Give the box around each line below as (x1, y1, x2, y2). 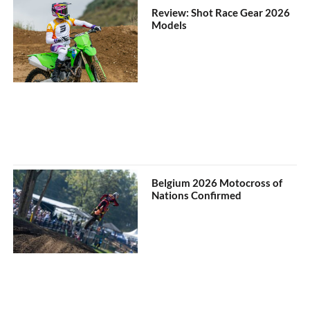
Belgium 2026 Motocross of (152, 176, 283, 190)
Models (152, 19, 188, 32)
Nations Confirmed (152, 189, 242, 202)
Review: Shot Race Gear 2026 (152, 6, 291, 19)
